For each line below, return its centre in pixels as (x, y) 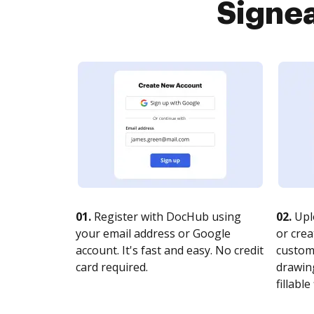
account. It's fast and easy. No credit (170, 250)
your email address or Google (153, 233)
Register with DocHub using (166, 217)
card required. (112, 267)
